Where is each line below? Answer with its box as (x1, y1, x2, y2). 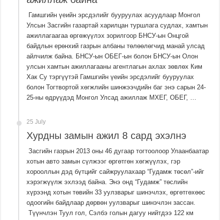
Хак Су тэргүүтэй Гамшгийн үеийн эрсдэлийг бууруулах (27, 73, 194, 81)
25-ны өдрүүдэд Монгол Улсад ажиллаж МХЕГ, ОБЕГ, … (27, 94, 197, 102)
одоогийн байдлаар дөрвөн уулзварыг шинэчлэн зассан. (27, 199, 196, 207)
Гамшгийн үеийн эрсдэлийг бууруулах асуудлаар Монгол (27, 11, 201, 19)
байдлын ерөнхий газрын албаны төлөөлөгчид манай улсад (27, 42, 205, 50)
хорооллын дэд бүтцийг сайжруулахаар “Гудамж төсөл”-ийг (27, 168, 205, 176)
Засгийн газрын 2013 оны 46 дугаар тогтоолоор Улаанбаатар (27, 147, 209, 155)
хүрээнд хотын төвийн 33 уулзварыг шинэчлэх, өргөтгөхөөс (27, 189, 206, 196)
